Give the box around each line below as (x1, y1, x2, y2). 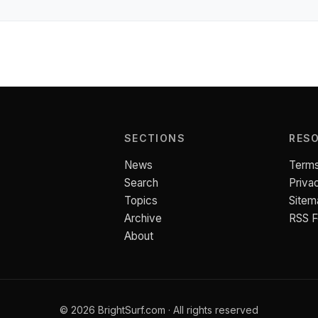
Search (124, 176, 158, 190)
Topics (124, 194, 158, 207)
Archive (124, 212, 162, 225)
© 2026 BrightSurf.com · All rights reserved (60, 304, 258, 316)
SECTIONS (124, 132, 186, 144)
